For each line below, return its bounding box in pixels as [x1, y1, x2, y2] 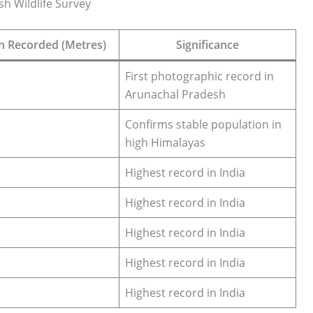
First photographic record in [125, 68, 274, 84]
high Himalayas [125, 134, 205, 150]
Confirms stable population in [125, 116, 282, 132]
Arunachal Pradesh [125, 86, 226, 102]
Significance [176, 36, 239, 52]
